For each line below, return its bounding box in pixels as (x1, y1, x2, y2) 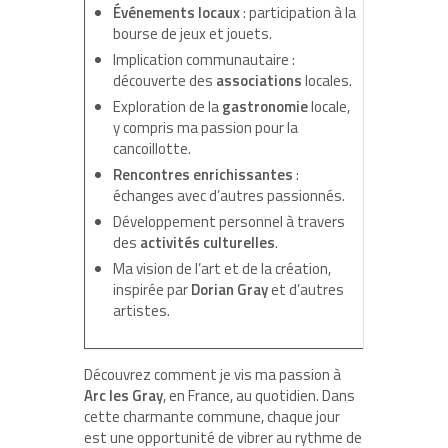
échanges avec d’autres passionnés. (112, 183, 345, 207)
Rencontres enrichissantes (112, 162, 293, 186)
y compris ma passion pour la (112, 115, 298, 139)
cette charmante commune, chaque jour (84, 404, 340, 428)
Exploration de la (112, 94, 222, 118)
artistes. (112, 298, 170, 322)
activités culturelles (139, 230, 275, 254)
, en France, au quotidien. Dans (163, 383, 355, 407)
